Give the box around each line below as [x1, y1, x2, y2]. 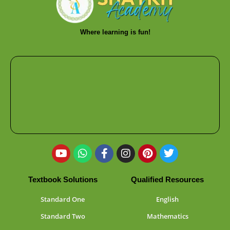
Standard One [41, 194, 85, 204]
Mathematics [146, 211, 188, 221]
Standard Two [40, 211, 85, 221]
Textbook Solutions [28, 175, 98, 184]
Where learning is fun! [80, 28, 150, 36]
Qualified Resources [131, 175, 204, 184]
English [156, 194, 179, 204]
